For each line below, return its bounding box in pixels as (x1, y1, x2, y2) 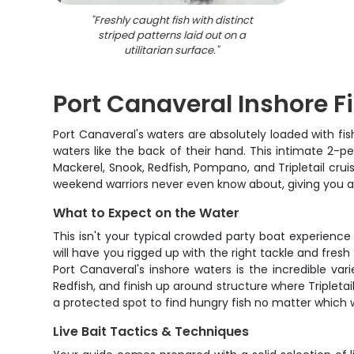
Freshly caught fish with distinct (93, 13, 253, 28)
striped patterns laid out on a (97, 28, 246, 43)
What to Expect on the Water (53, 204, 240, 222)
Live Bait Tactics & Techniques (53, 322, 250, 341)
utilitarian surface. (124, 43, 217, 58)
